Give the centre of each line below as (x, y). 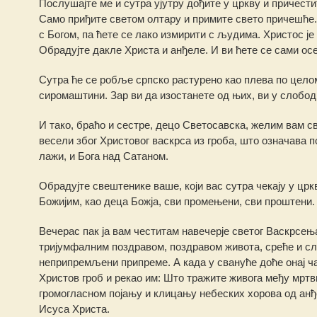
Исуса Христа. (74, 309)
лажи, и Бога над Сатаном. (103, 156)
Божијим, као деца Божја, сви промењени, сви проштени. (177, 201)
